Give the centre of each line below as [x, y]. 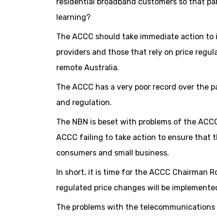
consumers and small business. [112, 153]
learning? [73, 17]
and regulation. [84, 103]
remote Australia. [87, 68]
